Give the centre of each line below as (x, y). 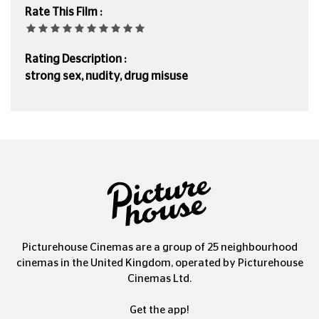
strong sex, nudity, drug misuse (106, 76)
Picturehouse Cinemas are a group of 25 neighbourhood (159, 248)
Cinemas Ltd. (159, 279)
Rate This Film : (63, 12)
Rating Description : (75, 59)
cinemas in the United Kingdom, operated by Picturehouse (159, 263)
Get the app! (159, 310)
